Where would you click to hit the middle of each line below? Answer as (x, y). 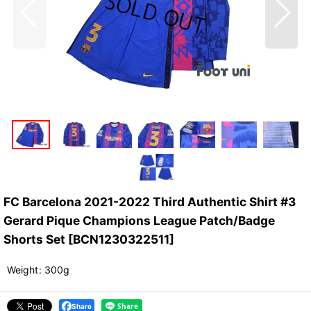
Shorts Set (34, 239)
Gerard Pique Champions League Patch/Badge (139, 221)
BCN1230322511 (121, 239)
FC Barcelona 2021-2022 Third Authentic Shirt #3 (150, 202)
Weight (23, 270)
